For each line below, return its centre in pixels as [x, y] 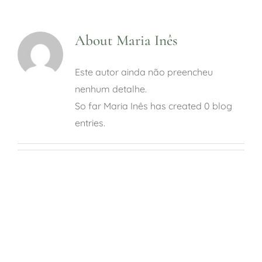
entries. [90, 123]
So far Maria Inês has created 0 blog [153, 106]
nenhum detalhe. [111, 89]
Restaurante [42, 72]
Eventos [33, 111]
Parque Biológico [53, 33]
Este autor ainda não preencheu [144, 72]
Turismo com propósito [67, 149]
